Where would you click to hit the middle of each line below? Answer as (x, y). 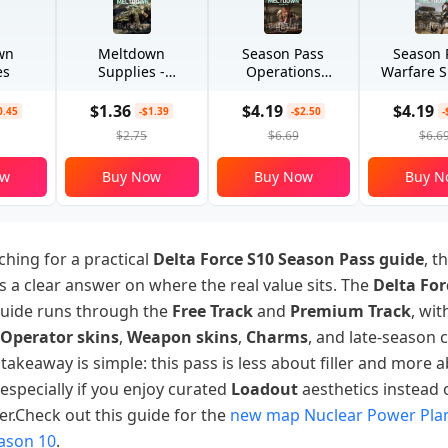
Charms (277, 337)
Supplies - (132, 71)
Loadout (264, 389)
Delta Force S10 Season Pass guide (288, 259)
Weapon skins (182, 337)
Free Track (212, 311)
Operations (283, 71)
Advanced (131, 89)
